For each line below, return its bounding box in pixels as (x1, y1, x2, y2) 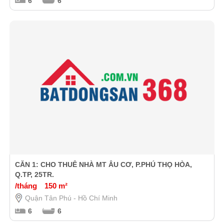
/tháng (14, 181, 37, 190)
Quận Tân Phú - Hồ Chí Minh (24, 193, 117, 202)
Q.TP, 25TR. (14, 170, 54, 178)
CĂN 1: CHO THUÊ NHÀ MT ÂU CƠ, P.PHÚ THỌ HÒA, (14, 160, 192, 168)
